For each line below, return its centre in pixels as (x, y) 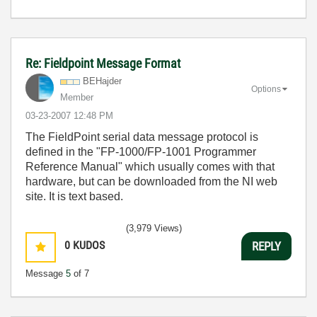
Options (266, 89)
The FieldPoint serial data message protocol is (142, 137)
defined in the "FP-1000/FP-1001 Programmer (141, 152)
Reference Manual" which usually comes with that (150, 167)
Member (77, 97)
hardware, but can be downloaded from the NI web (151, 181)
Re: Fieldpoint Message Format (103, 63)
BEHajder (102, 81)
